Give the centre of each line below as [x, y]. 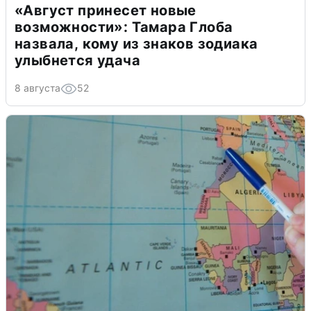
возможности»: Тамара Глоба [124, 27]
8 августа [37, 87]
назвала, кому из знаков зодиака [136, 43]
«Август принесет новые [106, 10]
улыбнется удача [77, 60]
